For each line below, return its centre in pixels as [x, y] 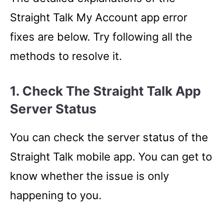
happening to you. [57, 195]
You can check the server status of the [109, 137]
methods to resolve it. [66, 56]
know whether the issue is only [89, 176]
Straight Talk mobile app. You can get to [111, 156]
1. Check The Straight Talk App [105, 91]
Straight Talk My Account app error [99, 17]
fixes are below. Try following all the [101, 36]
